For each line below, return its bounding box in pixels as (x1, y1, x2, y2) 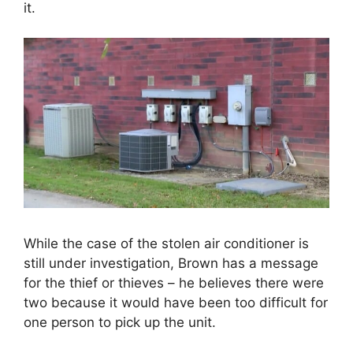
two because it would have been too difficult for (24, 294, 328, 310)
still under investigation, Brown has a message (24, 255, 318, 271)
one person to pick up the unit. (24, 314, 216, 330)
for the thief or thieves (24, 274, 168, 291)
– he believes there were (168, 274, 324, 291)
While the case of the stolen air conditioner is (24, 235, 309, 251)
